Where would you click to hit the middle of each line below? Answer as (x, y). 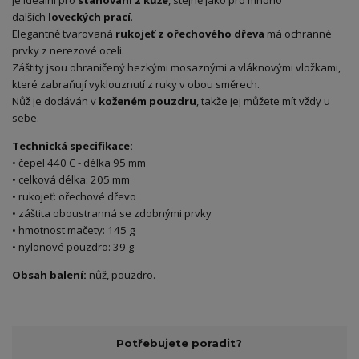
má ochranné (298, 34)
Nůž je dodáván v (55, 101)
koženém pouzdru (147, 101)
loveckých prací (89, 17)
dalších (30, 17)
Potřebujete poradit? (179, 343)
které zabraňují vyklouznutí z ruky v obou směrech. (136, 85)
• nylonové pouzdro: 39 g (73, 247)
